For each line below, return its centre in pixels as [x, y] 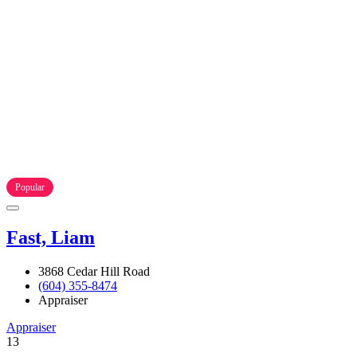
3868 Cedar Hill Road [94, 271]
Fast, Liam [51, 237]
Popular [30, 188]
